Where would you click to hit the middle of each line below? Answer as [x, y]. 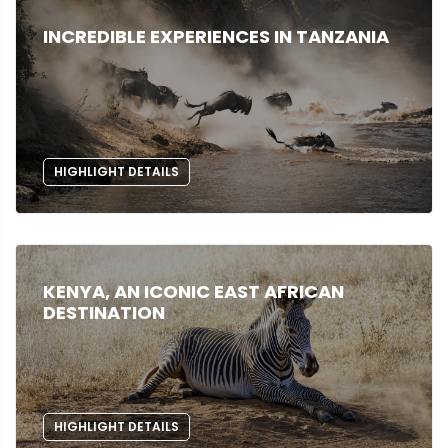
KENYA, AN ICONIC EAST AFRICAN [193, 291]
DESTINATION [104, 312]
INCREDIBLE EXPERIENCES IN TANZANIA [216, 36]
